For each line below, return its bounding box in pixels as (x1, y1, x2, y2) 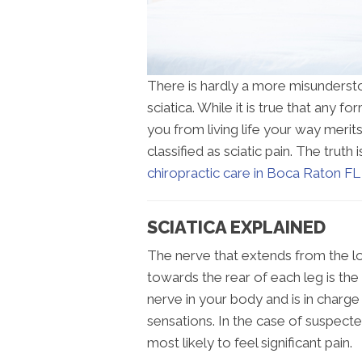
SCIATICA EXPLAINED (147, 216, 326, 238)
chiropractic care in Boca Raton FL (147, 164, 360, 181)
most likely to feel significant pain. (147, 334, 352, 351)
